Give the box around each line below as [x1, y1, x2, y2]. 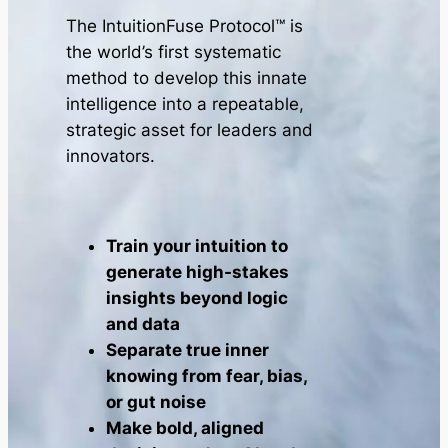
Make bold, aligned [106, 417, 265, 438]
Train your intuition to [106, 235, 289, 256]
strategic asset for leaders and [66, 119, 314, 140]
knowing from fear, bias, [106, 365, 308, 386]
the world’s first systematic [66, 41, 282, 62]
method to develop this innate [66, 67, 308, 88]
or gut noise [106, 391, 207, 412]
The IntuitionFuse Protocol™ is [66, 15, 304, 36]
